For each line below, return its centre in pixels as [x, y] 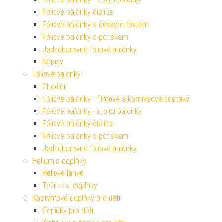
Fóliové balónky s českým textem [95, 24]
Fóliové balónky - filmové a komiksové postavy [116, 99]
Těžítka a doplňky [70, 185]
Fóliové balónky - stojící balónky [92, 111]
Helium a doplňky [59, 161]
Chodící [54, 86]
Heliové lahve [63, 173]
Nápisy [53, 61]
